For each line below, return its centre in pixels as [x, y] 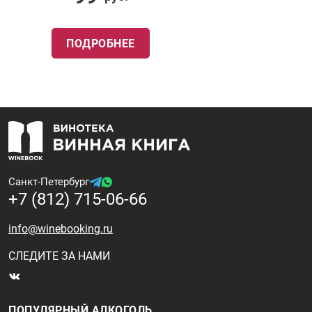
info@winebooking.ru [61, 229]
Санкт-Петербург [49, 182]
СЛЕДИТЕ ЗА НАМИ [59, 256]
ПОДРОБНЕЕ [101, 44]
